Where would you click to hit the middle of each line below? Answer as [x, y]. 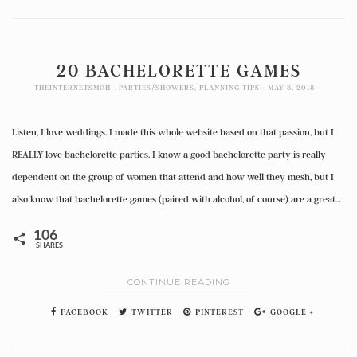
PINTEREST [218, 312]
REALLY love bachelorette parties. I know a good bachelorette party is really [169, 155]
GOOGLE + [291, 312]
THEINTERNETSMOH [73, 88]
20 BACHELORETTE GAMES [178, 70]
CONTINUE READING [178, 282]
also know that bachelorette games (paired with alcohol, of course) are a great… [177, 199]
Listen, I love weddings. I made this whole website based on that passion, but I [173, 132]
